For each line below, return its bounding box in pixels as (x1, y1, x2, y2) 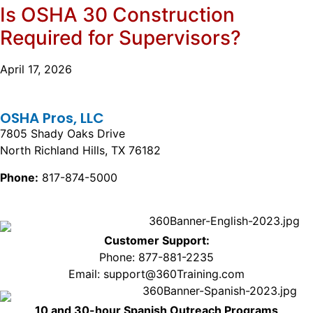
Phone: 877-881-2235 (99, 250, 214, 265)
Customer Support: (103, 233, 210, 248)
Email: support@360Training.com (68, 267, 245, 282)
